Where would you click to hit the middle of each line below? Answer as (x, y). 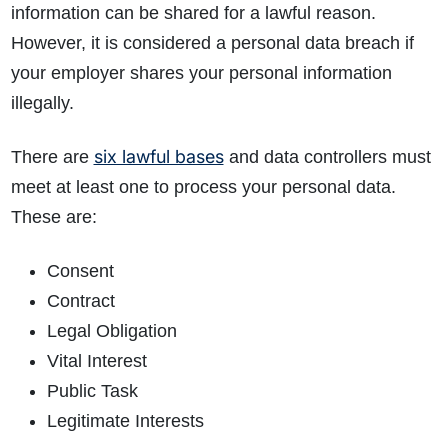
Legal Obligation (111, 331)
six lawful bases (158, 157)
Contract (80, 301)
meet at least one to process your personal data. (203, 187)
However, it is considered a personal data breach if (212, 43)
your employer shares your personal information (201, 73)
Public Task (92, 391)
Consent (80, 271)
